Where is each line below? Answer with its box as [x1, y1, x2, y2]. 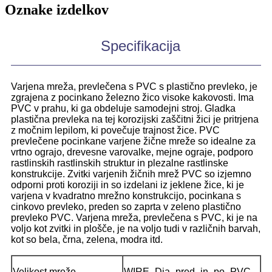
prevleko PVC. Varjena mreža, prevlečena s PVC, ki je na [11, 212, 257, 223]
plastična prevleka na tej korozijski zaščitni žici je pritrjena [11, 114, 259, 124]
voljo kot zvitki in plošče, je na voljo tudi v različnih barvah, [11, 223, 260, 234]
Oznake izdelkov [5, 1, 109, 18]
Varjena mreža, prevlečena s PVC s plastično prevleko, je [11, 81, 257, 92]
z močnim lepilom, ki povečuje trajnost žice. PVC [11, 124, 220, 135]
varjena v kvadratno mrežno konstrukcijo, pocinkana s [11, 190, 241, 201]
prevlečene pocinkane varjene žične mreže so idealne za [11, 135, 256, 146]
